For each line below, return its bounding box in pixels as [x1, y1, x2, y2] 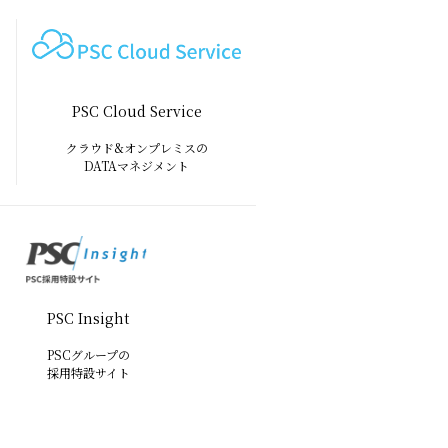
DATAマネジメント [84, 156, 189, 174]
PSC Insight [47, 308, 130, 328]
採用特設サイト [46, 364, 130, 381]
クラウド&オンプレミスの [65, 138, 208, 156]
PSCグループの [46, 346, 130, 363]
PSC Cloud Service [71, 100, 202, 121]
